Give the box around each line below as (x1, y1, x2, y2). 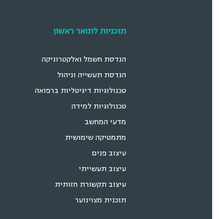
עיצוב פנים (99, 148, 133, 158)
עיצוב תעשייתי (86, 163, 133, 174)
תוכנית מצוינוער (82, 195, 133, 205)
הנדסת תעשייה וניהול (64, 69, 133, 80)
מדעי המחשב (91, 116, 133, 127)
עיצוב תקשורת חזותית (62, 179, 133, 190)
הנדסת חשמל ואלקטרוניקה (48, 54, 133, 65)
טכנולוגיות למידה (78, 101, 133, 111)
